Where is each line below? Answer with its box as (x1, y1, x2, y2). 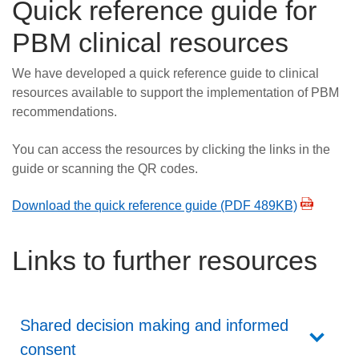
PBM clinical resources (12, 26, 288, 58)
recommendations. (12, 105, 117, 119)
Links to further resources (12, 245, 317, 276)
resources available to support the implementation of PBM (12, 86, 339, 100)
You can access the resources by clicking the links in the (12, 142, 330, 156)
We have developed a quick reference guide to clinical (12, 67, 319, 81)
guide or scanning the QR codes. (12, 161, 198, 175)
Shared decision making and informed (20, 317, 288, 335)
